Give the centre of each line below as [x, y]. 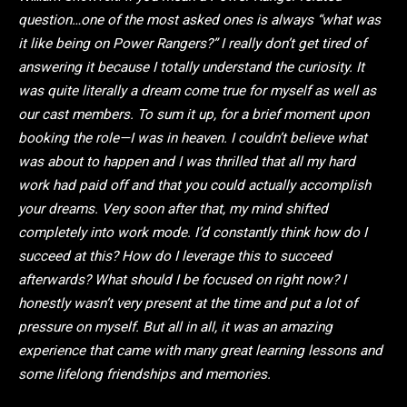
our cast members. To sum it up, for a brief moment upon [194, 114]
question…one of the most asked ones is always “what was [199, 20]
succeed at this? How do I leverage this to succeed [175, 256]
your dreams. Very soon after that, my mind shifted [173, 208]
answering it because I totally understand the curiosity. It [191, 67]
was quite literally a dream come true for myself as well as [197, 90]
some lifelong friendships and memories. [144, 374]
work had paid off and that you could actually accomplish [194, 185]
